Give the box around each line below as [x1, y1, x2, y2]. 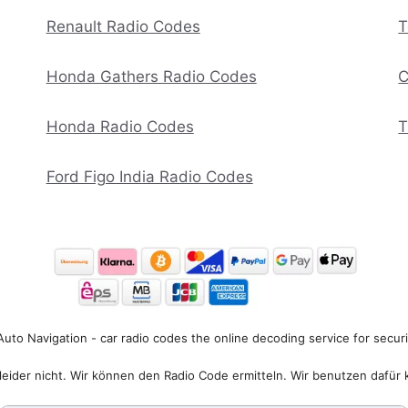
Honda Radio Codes [46, 117, 194, 137]
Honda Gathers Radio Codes [46, 67, 257, 87]
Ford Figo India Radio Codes [46, 168, 253, 187]
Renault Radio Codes [46, 17, 200, 36]
